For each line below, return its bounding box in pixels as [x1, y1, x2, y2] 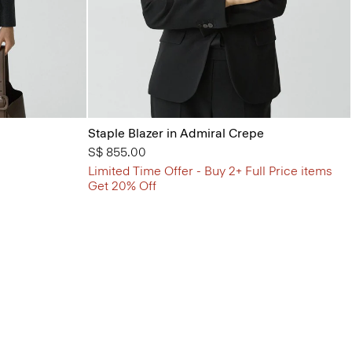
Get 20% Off [88, 178, 156, 193]
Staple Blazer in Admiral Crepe [88, 125, 264, 141]
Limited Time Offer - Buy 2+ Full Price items [88, 163, 332, 178]
